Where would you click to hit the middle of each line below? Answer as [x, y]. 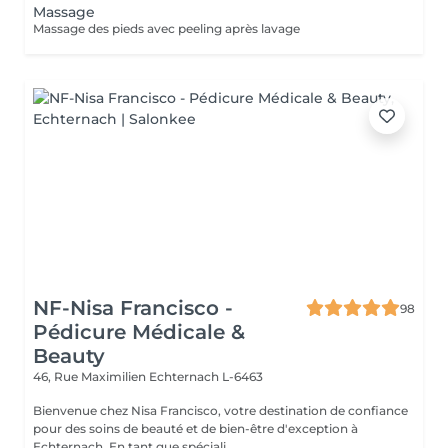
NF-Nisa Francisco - [133, 308]
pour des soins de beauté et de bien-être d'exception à [195, 428]
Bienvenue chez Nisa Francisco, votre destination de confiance [220, 410]
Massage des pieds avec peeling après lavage [166, 28]
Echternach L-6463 [206, 376]
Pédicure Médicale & [139, 332]
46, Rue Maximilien [91, 376]
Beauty [69, 356]
